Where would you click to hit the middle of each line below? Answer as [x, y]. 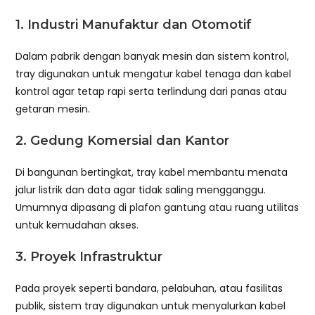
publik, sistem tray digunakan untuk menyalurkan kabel [151, 306]
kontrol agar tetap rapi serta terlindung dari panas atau [152, 91]
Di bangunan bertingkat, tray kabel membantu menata [152, 172]
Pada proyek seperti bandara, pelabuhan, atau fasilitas [149, 288]
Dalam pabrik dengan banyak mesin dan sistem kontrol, [153, 56]
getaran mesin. [53, 109]
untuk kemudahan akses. [77, 225]
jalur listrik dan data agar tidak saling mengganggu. [141, 189]
